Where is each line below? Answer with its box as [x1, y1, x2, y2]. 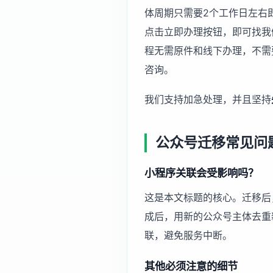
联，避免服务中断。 [144, 229, 232, 242]
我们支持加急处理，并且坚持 [144, 93, 271, 105]
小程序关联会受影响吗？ [144, 166, 258, 180]
